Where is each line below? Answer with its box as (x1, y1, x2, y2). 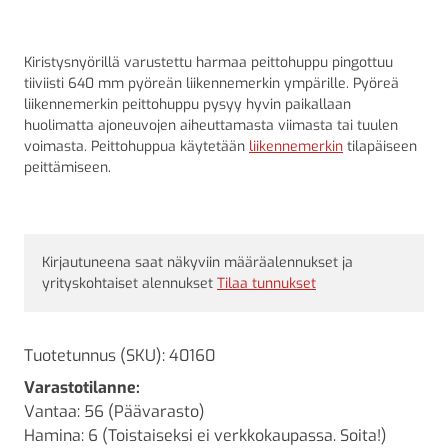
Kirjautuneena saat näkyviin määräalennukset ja (42, 253, 353, 273)
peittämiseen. (24, 158, 111, 178)
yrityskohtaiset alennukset (42, 274, 217, 294)
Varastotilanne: (24, 377, 140, 399)
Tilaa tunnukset (217, 274, 316, 294)
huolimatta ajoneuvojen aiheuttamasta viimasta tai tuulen (24, 116, 398, 136)
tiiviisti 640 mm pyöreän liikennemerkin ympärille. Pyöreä (24, 74, 399, 94)
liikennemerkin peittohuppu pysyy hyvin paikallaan (24, 95, 351, 115)
